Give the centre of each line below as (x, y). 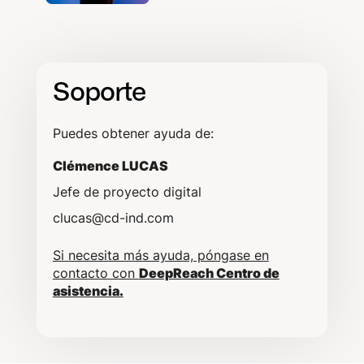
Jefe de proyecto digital (127, 191)
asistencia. (88, 290)
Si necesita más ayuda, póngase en (160, 255)
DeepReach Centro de (209, 273)
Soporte (99, 91)
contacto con (95, 273)
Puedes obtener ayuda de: (133, 133)
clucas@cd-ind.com (113, 217)
